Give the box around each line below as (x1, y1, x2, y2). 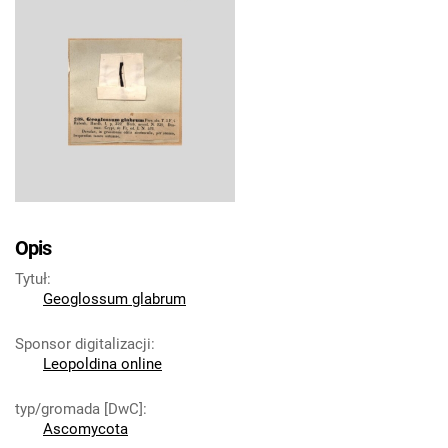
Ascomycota (43, 420, 128, 438)
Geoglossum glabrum (43, 290, 186, 308)
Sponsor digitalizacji (15, 335, 151, 353)
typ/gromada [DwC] (15, 400, 143, 418)
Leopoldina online (43, 355, 162, 373)
